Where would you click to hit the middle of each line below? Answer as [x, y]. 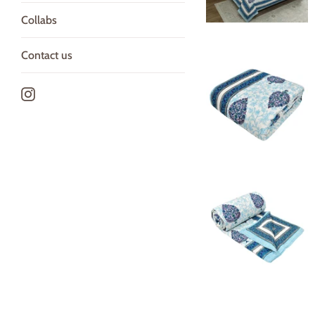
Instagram [58, 92]
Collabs [39, 20]
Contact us [47, 55]
